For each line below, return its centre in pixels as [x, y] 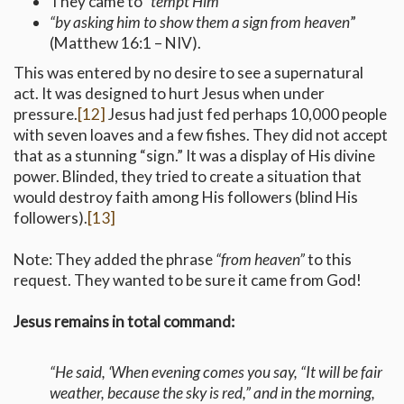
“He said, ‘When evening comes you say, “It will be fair [216, 372]
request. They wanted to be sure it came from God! [188, 280]
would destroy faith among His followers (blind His [186, 197]
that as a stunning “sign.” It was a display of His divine [194, 156]
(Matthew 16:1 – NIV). [125, 43]
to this [328, 260]
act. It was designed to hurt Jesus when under [169, 94]
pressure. [46, 115]
